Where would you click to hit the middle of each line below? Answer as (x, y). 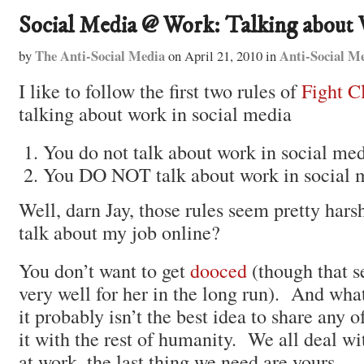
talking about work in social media (155, 113)
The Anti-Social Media (100, 56)
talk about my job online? (119, 232)
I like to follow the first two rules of (160, 90)
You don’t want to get (104, 271)
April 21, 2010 (221, 56)
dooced (218, 271)
